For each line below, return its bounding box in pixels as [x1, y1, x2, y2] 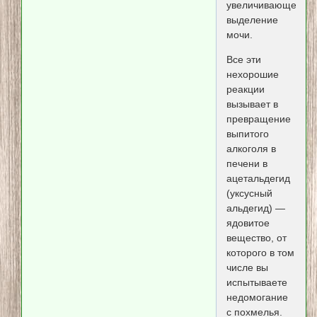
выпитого [226, 128, 269, 140]
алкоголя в [226, 143, 276, 155]
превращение [226, 113, 291, 125]
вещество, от [226, 232, 287, 244]
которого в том [226, 247, 294, 259]
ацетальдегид [226, 173, 290, 185]
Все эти [226, 54, 261, 66]
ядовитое [226, 217, 270, 229]
